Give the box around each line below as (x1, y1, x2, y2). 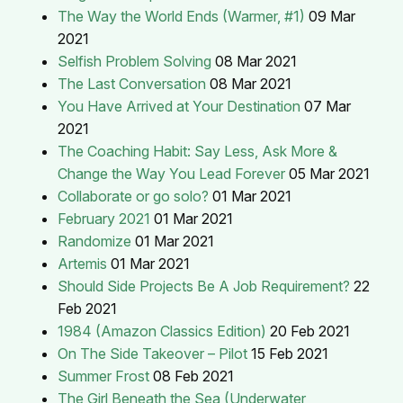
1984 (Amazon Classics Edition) (58, 321, 266, 340)
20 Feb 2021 (270, 321, 350, 340)
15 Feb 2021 (251, 344, 328, 363)
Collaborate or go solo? (58, 186, 209, 205)
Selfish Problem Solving (58, 51, 211, 70)
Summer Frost (58, 366, 149, 385)
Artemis (58, 254, 107, 273)
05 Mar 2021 (289, 164, 370, 183)
